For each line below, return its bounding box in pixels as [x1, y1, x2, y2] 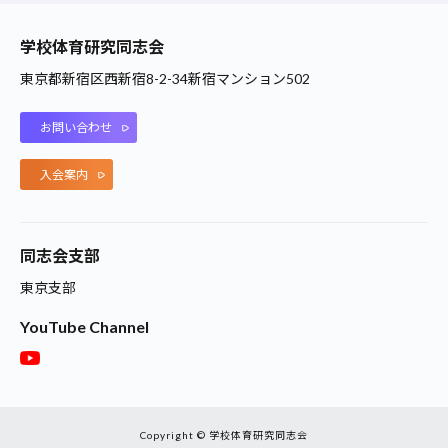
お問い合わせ [40, 120, 112, 136]
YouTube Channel [20, 316, 149, 336]
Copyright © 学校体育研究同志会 [140, 429, 308, 442]
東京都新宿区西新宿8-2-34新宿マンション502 [20, 70, 310, 88]
